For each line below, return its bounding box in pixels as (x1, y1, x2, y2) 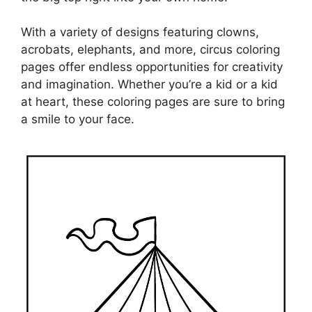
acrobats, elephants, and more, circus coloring (21, 42, 280, 56)
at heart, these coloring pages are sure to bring (21, 95, 285, 109)
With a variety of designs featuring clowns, (21, 25, 259, 39)
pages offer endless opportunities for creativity (21, 60, 283, 74)
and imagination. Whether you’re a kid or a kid (21, 77, 278, 91)
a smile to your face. (21, 112, 134, 126)
